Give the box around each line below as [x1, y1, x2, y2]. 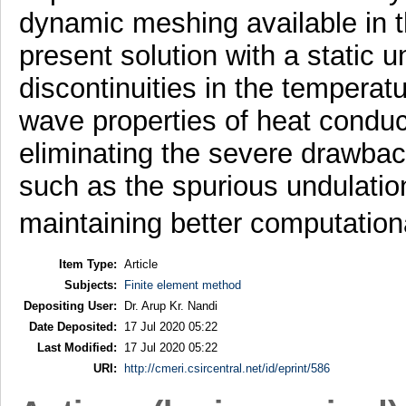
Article [123, 256, 158, 271]
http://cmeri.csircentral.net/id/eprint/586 [123, 361, 330, 375]
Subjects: [63, 277, 117, 292]
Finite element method [123, 277, 241, 292]
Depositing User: [23, 298, 117, 313]
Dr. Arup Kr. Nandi [123, 298, 217, 313]
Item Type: [58, 256, 117, 271]
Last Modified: [36, 340, 117, 354]
